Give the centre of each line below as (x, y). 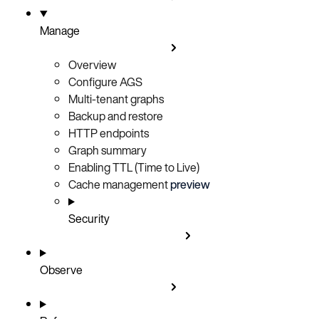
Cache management (118, 184)
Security (89, 218)
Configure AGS (105, 82)
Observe (61, 270)
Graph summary (108, 150)
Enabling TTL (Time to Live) (134, 167)
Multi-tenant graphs (116, 99)
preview (190, 184)
